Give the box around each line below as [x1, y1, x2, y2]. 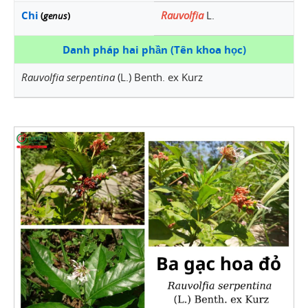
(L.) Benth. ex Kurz [115, 70, 203, 84]
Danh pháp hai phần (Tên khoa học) [62, 43, 246, 56]
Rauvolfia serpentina [21, 70, 115, 84]
